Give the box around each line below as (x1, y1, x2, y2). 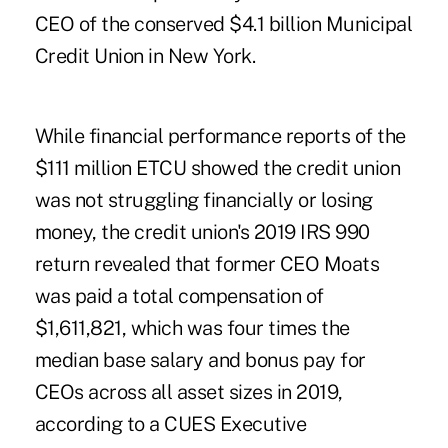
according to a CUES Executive (34, 412, 307, 437)
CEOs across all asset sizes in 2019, (34, 380, 343, 405)
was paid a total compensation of (34, 284, 324, 309)
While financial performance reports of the (34, 124, 406, 149)
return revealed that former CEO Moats (34, 252, 380, 277)
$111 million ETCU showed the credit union (34, 156, 401, 181)
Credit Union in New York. (34, 44, 256, 69)
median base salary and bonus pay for (34, 348, 366, 373)
